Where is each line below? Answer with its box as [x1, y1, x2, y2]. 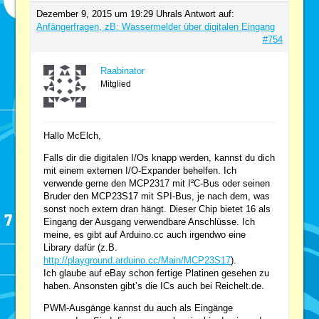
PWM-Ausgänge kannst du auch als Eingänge [43, 302, 234, 313]
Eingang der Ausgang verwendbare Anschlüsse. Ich [43, 216, 256, 227]
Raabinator [100, 65, 145, 76]
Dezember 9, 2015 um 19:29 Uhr [36, 8, 171, 19]
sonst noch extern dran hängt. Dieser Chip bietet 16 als [43, 203, 271, 214]
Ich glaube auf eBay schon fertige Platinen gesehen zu [43, 267, 270, 278]
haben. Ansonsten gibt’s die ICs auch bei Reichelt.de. [43, 280, 265, 291]
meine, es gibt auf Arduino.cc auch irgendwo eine [43, 229, 246, 240]
